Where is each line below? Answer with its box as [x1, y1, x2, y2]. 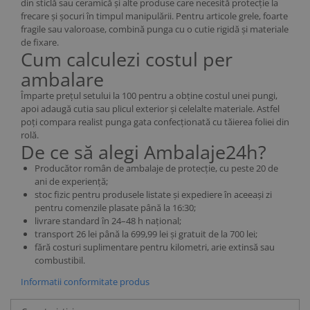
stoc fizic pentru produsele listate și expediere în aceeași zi [35, 188, 272, 201]
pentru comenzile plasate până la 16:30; [35, 201, 196, 214]
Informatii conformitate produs [21, 275, 149, 288]
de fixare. [21, 36, 59, 48]
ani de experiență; [35, 175, 108, 188]
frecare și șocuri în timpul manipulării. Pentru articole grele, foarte [21, 10, 288, 22]
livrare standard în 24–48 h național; [35, 215, 181, 227]
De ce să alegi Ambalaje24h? [21, 139, 266, 165]
